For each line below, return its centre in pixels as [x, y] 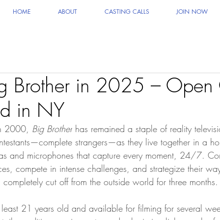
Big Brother [52, 129]
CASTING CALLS [127, 12]
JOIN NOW [192, 12]
